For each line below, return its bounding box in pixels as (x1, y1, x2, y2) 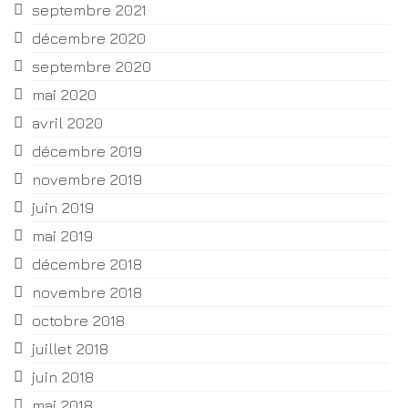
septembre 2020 (32, 57, 151, 76)
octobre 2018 (32, 311, 125, 331)
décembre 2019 (32, 142, 142, 161)
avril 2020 (32, 114, 103, 133)
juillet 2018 (32, 340, 108, 359)
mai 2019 (32, 227, 93, 246)
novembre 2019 (32, 170, 142, 189)
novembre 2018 (32, 283, 142, 302)
